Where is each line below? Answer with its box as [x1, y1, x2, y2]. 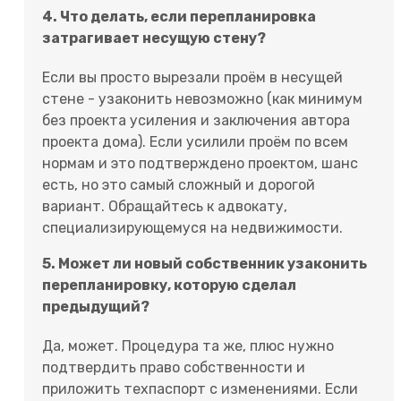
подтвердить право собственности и [42, 358, 305, 376]
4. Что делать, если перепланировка [42, 7, 316, 25]
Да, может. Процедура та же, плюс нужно [42, 337, 334, 354]
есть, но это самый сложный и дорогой [42, 175, 315, 193]
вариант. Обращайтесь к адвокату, [42, 197, 287, 215]
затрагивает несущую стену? [42, 29, 266, 47]
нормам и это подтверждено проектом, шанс [42, 154, 358, 172]
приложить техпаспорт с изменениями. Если [42, 380, 358, 397]
